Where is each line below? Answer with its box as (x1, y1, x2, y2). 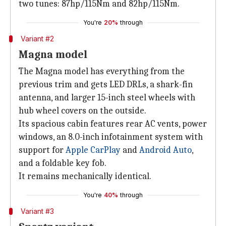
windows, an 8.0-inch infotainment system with (19, 132, 203, 142)
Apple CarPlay (66, 145, 121, 155)
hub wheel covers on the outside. (19, 105, 146, 116)
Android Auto (139, 145, 192, 155)
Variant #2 (20, 34, 54, 43)
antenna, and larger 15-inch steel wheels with (19, 92, 195, 103)
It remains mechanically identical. (19, 171, 151, 182)
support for (19, 145, 66, 155)
